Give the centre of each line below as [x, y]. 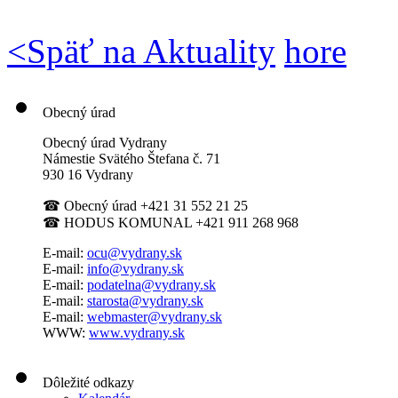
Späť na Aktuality [151, 51]
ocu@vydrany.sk [135, 252]
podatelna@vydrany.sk [151, 284]
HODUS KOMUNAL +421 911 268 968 [179, 222]
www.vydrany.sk [137, 332]
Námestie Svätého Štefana [118, 158]
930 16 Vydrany [88, 174]
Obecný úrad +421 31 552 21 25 [154, 205]
